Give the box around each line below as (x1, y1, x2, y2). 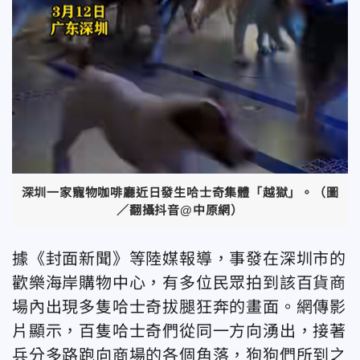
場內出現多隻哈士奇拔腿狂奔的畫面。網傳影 (12, 297, 346, 316)
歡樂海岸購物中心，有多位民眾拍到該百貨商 (12, 273, 346, 292)
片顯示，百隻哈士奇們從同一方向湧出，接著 (12, 321, 346, 340)
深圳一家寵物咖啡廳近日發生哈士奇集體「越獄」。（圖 (21, 185, 339, 199)
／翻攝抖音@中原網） (117, 202, 243, 217)
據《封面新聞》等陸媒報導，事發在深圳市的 (12, 249, 346, 268)
